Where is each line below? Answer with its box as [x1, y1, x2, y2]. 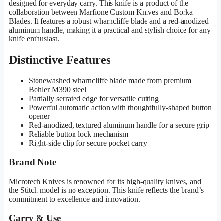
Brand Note [9, 157, 56, 168]
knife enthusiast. [9, 35, 59, 43]
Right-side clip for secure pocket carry [29, 139, 147, 147]
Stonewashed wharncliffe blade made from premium [29, 76, 191, 85]
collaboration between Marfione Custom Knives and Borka [9, 8, 193, 17]
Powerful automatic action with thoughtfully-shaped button [29, 103, 212, 112]
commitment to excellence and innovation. [9, 194, 140, 203]
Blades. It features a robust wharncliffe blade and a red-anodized [9, 17, 209, 26]
